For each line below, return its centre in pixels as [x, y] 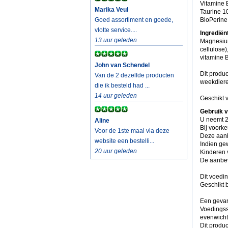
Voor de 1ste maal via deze [132, 131]
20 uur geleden [116, 151]
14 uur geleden [116, 96]
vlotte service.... [116, 30]
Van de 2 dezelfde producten [134, 75]
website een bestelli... [124, 141]
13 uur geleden [116, 40]
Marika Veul [111, 10]
